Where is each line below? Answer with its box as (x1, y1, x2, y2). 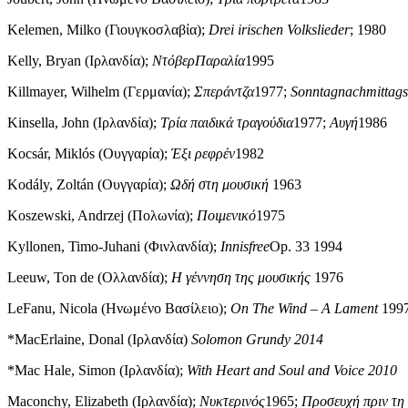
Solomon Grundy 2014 (191, 331, 323, 348)
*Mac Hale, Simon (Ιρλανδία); (7, 362, 187, 379)
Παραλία (195, 53, 245, 69)
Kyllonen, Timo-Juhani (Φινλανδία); (7, 239, 220, 255)
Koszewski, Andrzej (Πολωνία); (7, 208, 197, 224)
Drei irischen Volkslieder (209, 22, 350, 38)
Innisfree (220, 239, 270, 255)
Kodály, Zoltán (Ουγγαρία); (7, 177, 170, 193)
